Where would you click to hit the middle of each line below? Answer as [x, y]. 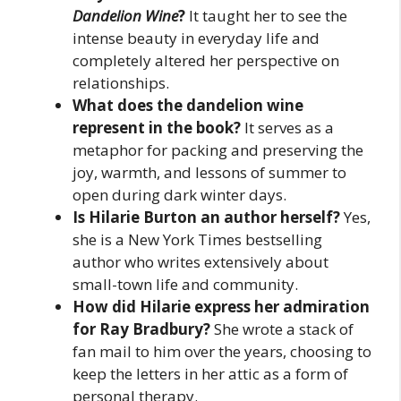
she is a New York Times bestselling [197, 239]
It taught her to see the [266, 16]
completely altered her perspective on [206, 60]
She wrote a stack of [282, 329]
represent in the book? [157, 128]
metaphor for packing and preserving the [218, 150]
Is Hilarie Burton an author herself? [206, 217]
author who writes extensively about [200, 262]
